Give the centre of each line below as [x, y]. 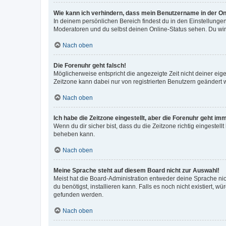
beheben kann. [74, 134]
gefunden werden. [78, 194]
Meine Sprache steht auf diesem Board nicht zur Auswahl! [136, 170]
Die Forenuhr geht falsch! [90, 65]
